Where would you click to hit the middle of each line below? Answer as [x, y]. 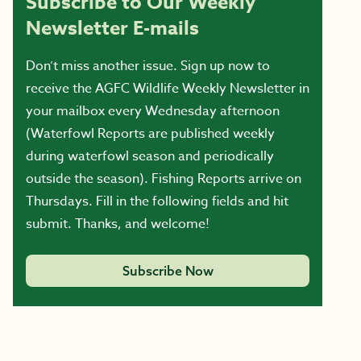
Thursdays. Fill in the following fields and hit [157, 201]
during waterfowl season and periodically [150, 156]
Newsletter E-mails [112, 29]
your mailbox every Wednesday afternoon [153, 111]
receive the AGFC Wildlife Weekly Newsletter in [168, 89]
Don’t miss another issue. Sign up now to [148, 66]
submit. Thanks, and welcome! [118, 224]
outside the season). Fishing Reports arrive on [164, 179]
